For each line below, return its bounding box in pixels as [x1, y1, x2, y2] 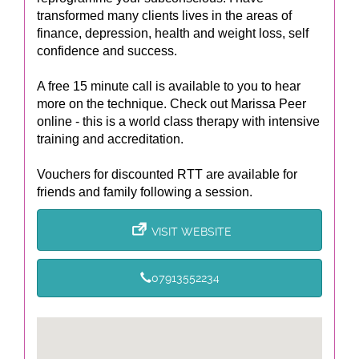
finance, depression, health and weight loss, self [37, 26, 309, 40]
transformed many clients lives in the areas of [37, 9, 292, 22]
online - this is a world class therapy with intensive [37, 115, 320, 128]
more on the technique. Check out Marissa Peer [37, 97, 306, 111]
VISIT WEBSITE [151, 225, 232, 238]
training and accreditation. [37, 132, 184, 146]
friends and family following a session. [37, 185, 252, 199]
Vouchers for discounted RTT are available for [37, 167, 297, 181]
